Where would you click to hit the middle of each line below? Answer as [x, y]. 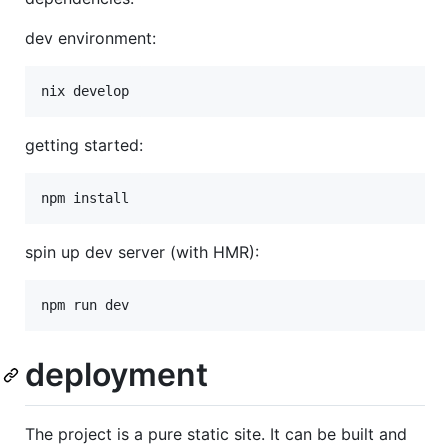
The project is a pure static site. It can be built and [216, 433]
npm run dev [85, 305]
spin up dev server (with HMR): [142, 252]
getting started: [84, 145]
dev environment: [90, 38]
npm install [85, 198]
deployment [116, 375]
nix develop [85, 91]
